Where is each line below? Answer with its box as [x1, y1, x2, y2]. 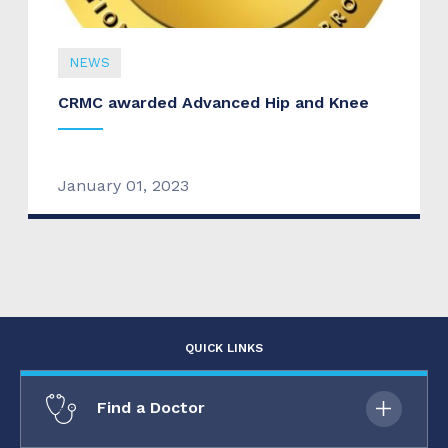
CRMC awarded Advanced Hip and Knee [58, 93, 369, 112]
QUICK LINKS [185, 341, 263, 355]
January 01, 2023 [58, 176, 189, 195]
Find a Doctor [92, 398, 205, 417]
